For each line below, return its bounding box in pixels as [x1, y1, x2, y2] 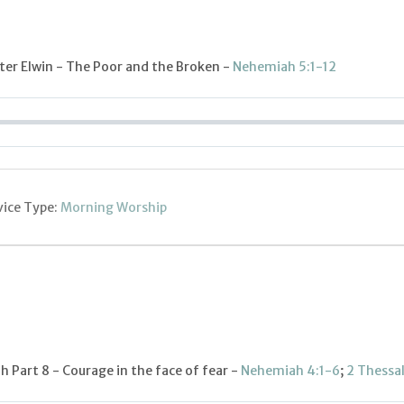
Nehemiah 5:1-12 [233, 59, 336, 76]
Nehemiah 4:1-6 [241, 363, 340, 380]
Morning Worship [60, 198, 167, 216]
